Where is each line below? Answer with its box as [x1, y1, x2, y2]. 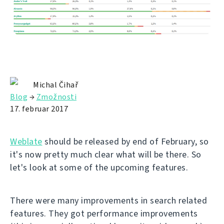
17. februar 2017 [10, 103, 68, 114]
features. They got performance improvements [10, 207, 198, 220]
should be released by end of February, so [42, 135, 209, 148]
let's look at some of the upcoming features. [10, 161, 188, 174]
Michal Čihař [33, 79, 78, 90]
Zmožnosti [36, 91, 76, 102]
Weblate [10, 135, 42, 148]
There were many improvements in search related [10, 194, 207, 207]
